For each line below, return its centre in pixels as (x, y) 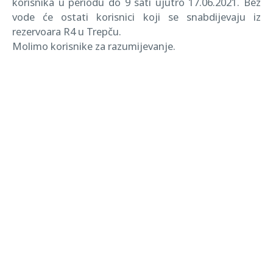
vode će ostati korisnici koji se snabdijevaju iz (136, 17)
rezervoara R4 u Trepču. (67, 31)
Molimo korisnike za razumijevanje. (94, 46)
